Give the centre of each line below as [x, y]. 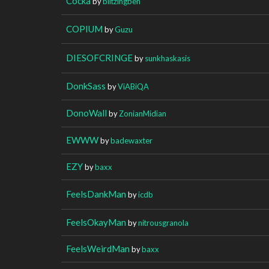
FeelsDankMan [96, 194]
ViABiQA [133, 86]
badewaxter [131, 140]
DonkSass [86, 86]
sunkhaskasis [168, 58]
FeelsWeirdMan [98, 248]
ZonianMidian [143, 113]
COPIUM [84, 29]
